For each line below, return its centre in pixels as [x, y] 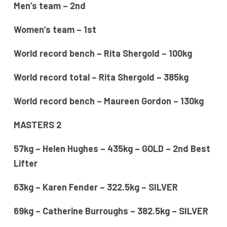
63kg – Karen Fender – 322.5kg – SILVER [96, 187]
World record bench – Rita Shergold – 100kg [103, 53]
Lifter [25, 163]
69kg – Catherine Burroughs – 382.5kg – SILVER [111, 211]
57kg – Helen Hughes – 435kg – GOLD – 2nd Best [112, 149]
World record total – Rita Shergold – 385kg [101, 77]
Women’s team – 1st [55, 30]
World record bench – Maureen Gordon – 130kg [108, 101]
